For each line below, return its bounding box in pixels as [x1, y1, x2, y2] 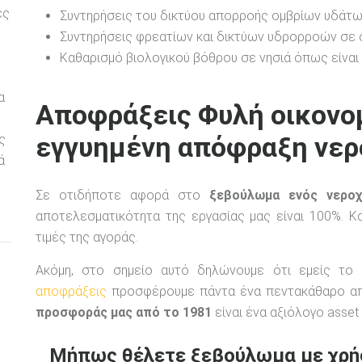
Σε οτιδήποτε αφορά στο [36, 187, 209, 204]
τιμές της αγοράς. [36, 229, 138, 246]
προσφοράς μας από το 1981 [36, 305, 212, 321]
